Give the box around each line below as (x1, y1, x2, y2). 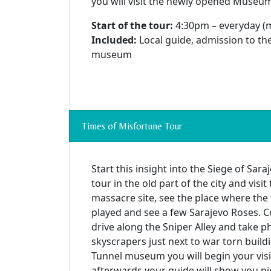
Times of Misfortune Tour (82, 120, 182, 132)
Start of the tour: (91, 19, 173, 32)
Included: (91, 33, 137, 47)
